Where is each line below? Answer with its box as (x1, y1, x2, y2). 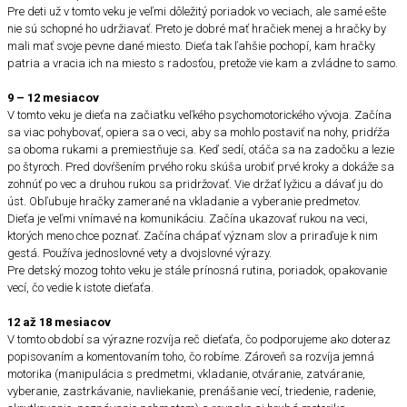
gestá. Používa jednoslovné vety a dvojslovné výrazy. (7, 245, 272, 260)
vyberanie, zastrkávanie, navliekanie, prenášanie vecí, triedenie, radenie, (7, 383, 376, 398)
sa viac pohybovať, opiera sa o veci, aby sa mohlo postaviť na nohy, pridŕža (7, 124, 390, 139)
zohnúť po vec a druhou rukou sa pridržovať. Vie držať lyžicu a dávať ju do (7, 176, 382, 191)
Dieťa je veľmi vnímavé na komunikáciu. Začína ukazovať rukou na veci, (7, 211, 368, 225)
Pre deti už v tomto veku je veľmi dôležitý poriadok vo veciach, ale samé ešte (7, 4, 386, 18)
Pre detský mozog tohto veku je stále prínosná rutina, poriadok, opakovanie (7, 263, 387, 277)
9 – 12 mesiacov (7, 90, 99, 104)
